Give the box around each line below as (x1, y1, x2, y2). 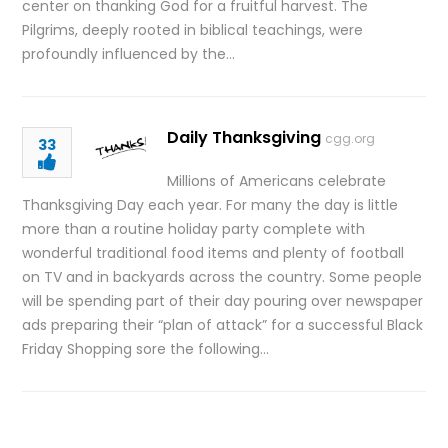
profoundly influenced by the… (22, 44, 236, 64)
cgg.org (325, 130, 376, 147)
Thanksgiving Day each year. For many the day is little (22, 195, 399, 215)
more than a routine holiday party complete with (22, 219, 366, 239)
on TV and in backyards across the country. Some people (22, 267, 423, 287)
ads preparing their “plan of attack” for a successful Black (22, 315, 424, 335)
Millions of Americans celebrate (167, 171, 387, 191)
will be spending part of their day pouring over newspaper (22, 291, 424, 311)
